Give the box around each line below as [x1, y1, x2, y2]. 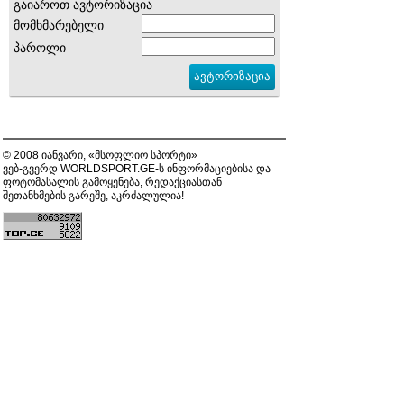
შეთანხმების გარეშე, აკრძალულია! [3, 188, 184, 202]
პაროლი [14, 40, 66, 55]
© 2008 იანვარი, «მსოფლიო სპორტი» [3, 148, 197, 161]
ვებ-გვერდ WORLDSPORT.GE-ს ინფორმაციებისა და [3, 161, 271, 175]
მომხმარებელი [14, 17, 104, 32]
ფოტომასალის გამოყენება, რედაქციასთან [3, 175, 222, 188]
